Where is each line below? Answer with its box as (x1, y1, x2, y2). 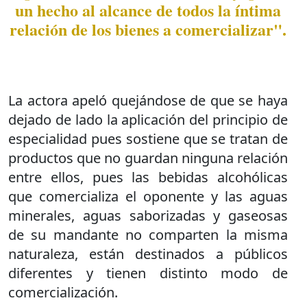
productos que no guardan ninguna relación (8, 148, 288, 167)
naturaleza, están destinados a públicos (8, 244, 288, 263)
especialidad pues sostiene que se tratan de (8, 129, 288, 148)
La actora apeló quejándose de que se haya (8, 90, 288, 110)
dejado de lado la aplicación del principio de (8, 110, 288, 129)
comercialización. (8, 282, 118, 302)
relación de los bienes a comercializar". (10, 16, 286, 41)
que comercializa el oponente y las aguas (8, 186, 288, 206)
